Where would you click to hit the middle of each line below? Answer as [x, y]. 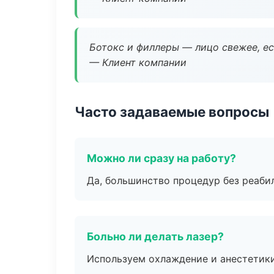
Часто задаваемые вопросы [172, 112]
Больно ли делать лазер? [155, 236]
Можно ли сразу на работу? [161, 158]
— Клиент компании [138, 62]
